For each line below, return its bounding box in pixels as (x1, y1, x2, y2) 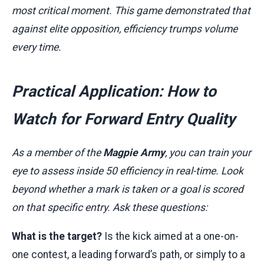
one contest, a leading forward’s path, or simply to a (12, 248, 245, 260)
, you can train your (165, 146, 251, 159)
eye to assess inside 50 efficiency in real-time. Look (12, 164, 243, 177)
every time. (12, 41, 61, 54)
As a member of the (12, 146, 103, 159)
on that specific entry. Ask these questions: (12, 201, 207, 213)
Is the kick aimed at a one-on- (102, 230, 239, 242)
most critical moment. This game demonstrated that (12, 5, 250, 17)
